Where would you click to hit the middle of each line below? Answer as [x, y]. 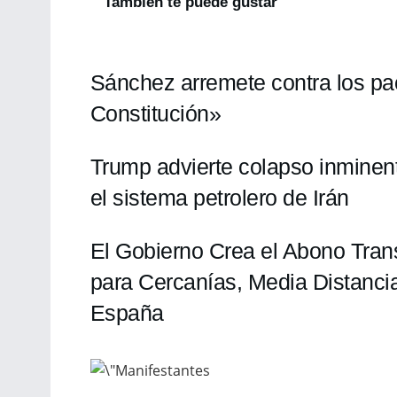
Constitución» [156, 113]
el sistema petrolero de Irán [220, 197]
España [127, 312]
